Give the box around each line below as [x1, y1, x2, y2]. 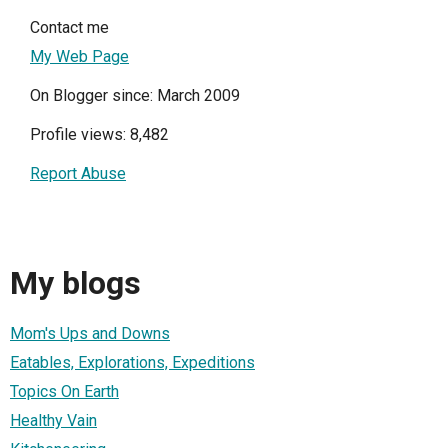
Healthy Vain [10, 410, 97, 430]
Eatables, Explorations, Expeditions [10, 352, 255, 372]
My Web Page [30, 47, 129, 66]
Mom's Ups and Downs [10, 323, 170, 343]
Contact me [30, 18, 109, 37]
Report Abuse [30, 164, 126, 183]
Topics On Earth [10, 381, 119, 401]
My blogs [10, 264, 141, 303]
